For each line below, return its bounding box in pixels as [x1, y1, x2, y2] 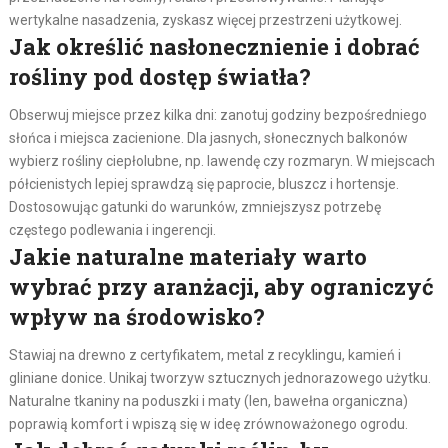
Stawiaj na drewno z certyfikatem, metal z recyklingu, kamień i [8, 346, 401, 363]
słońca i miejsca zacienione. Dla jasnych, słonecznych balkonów [8, 129, 408, 146]
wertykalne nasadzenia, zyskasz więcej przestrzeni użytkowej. [8, 11, 402, 28]
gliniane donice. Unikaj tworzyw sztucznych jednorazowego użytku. [8, 369, 431, 386]
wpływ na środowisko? [8, 301, 265, 331]
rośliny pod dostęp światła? [8, 61, 311, 91]
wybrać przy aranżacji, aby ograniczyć [8, 271, 434, 301]
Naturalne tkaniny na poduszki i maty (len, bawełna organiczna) [8, 392, 408, 409]
